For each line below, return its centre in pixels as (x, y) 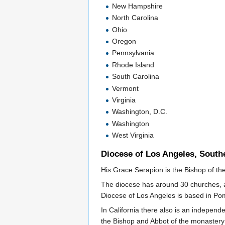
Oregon (124, 41)
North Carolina (135, 18)
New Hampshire (138, 6)
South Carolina (136, 77)
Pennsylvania (133, 53)
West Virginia (133, 135)
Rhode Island (133, 65)
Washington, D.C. (140, 112)
